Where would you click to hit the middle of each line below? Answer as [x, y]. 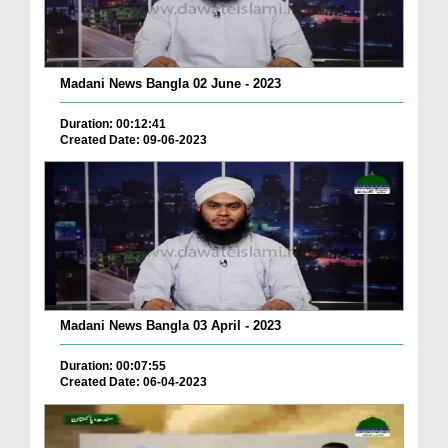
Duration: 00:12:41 [113, 123]
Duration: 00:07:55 [113, 366]
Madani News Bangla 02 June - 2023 [170, 83]
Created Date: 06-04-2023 [133, 382]
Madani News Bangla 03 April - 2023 [170, 326]
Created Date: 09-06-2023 [133, 139]
